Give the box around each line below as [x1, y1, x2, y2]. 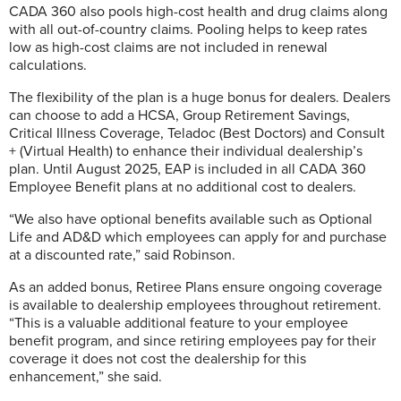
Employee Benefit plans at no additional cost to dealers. [9, 177, 356, 196]
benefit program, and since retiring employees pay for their [9, 331, 376, 350]
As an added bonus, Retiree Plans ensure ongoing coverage [9, 277, 382, 296]
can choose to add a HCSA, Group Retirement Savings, [9, 106, 350, 124]
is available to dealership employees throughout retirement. [9, 295, 381, 314]
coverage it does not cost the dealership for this [9, 349, 306, 368]
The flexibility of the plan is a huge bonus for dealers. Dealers [9, 88, 390, 107]
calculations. [9, 55, 87, 74]
